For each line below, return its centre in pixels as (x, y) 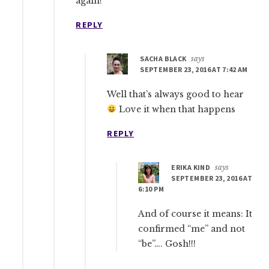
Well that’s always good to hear (176, 94)
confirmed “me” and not (192, 228)
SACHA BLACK (163, 58)
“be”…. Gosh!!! (167, 243)
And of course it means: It (195, 213)
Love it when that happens (176, 109)
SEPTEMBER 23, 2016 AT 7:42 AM (194, 69)
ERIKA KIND (191, 167)
